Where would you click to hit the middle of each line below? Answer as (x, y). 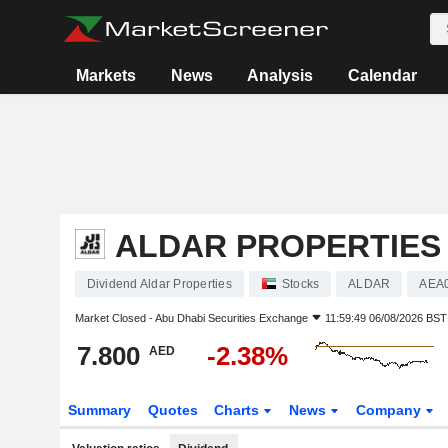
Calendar (382, 75)
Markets (106, 75)
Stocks (300, 284)
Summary (99, 410)
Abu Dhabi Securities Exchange (231, 318)
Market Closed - (114, 318)
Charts (239, 410)
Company (391, 410)
